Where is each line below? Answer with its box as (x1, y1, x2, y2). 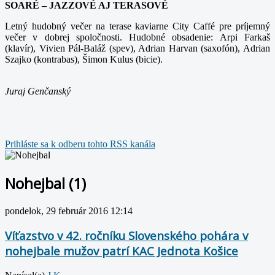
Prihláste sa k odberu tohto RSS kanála (5, 138, 155, 149)
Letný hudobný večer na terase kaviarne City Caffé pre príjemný (5, 20, 270, 31)
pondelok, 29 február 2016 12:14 (5, 205, 133, 216)
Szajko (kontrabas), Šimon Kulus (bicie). (5, 53, 163, 64)
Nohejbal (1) (5, 172, 86, 193)
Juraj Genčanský (5, 85, 71, 96)
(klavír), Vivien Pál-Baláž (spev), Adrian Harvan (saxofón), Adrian (5, 42, 270, 53)
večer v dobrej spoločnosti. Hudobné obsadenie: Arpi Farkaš (5, 31, 270, 42)
